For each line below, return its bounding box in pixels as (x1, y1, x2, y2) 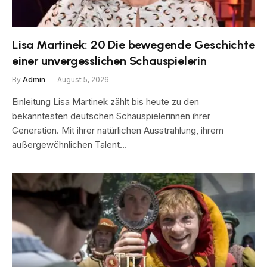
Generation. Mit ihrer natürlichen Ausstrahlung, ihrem (12, 124, 223, 136)
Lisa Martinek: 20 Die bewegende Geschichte (12, 37, 255, 52)
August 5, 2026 (57, 74, 109, 84)
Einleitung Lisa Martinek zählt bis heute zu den (12, 95, 199, 107)
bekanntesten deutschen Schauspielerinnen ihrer (12, 110, 210, 122)
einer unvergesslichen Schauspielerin (12, 53, 207, 68)
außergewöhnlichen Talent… (12, 138, 127, 150)
